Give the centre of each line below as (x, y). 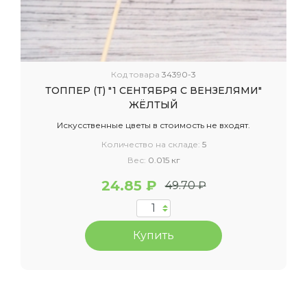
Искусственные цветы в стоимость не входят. (153, 125)
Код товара (136, 74)
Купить (153, 235)
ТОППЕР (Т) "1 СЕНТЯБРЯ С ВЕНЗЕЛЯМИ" (153, 90)
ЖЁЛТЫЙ (153, 105)
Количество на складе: (151, 144)
